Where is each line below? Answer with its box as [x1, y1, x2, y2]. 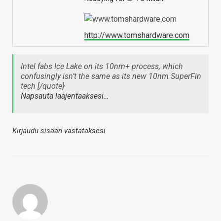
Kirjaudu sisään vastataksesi [12, 126, 106, 135]
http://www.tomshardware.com [84, 30, 189, 40]
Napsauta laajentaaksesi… [21, 91, 109, 101]
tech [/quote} [21, 81, 65, 91]
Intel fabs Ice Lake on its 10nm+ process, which [21, 61, 183, 71]
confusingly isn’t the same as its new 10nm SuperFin [21, 71, 201, 81]
